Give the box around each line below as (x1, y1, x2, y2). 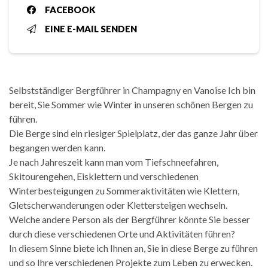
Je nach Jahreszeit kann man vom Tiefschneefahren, (9, 156, 218, 168)
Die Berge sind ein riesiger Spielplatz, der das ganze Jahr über (9, 127, 258, 139)
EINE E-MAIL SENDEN (45, 23, 137, 35)
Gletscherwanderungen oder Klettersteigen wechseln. (9, 199, 227, 211)
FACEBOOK (45, 4, 96, 16)
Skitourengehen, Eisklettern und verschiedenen (9, 170, 199, 182)
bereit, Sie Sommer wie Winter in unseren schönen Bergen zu (9, 99, 253, 111)
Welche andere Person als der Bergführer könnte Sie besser (9, 214, 250, 226)
